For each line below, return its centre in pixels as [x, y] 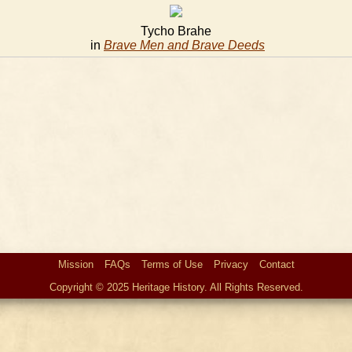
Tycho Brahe [176, 31]
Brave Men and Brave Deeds [184, 45]
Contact [277, 264]
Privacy [231, 264]
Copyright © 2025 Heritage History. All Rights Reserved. [176, 287]
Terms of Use [172, 264]
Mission [75, 264]
